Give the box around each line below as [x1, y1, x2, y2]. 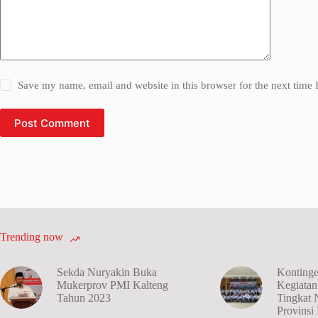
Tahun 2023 [57, 292, 111, 304]
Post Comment [14, 116, 90, 130]
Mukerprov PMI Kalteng [57, 279, 168, 291]
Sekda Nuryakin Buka [57, 266, 157, 278]
